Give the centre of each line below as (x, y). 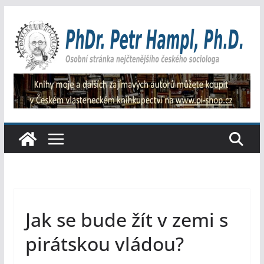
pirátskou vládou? (104, 244)
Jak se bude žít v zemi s (126, 220)
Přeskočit (24, 14)
